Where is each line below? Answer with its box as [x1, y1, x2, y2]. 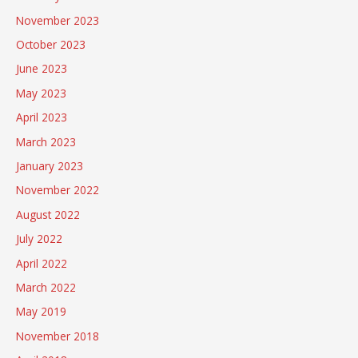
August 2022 [16, 206, 80, 222]
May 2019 [16, 304, 66, 320]
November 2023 [16, 12, 99, 28]
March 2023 [16, 133, 76, 149]
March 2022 [16, 279, 76, 295]
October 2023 [16, 36, 86, 52]
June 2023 [16, 61, 67, 77]
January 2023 [16, 157, 83, 173]
